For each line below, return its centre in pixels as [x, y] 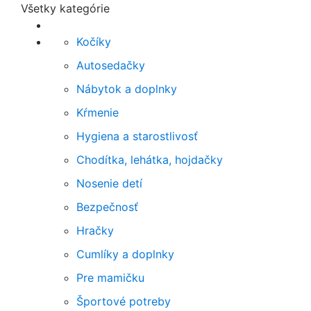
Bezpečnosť [107, 207]
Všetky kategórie [65, 8]
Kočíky [94, 42]
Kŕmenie [98, 112]
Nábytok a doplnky [127, 89]
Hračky [95, 230]
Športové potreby [124, 301]
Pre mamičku [110, 278]
